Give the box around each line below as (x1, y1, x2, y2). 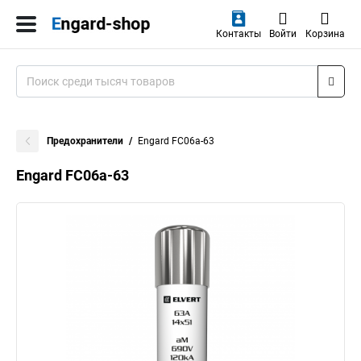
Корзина (305, 28, 345, 39)
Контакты (215, 28, 261, 39)
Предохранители (47, 135, 123, 147)
